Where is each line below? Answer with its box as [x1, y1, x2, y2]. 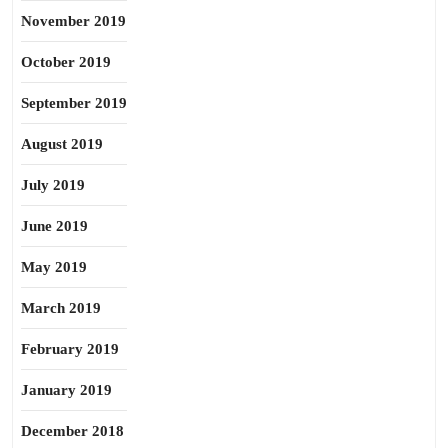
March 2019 [21, 300, 101, 316]
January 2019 [21, 382, 112, 398]
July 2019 [21, 177, 85, 193]
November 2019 [21, 13, 126, 29]
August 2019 [21, 136, 103, 152]
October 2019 [21, 54, 111, 70]
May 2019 [21, 259, 87, 275]
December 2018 [21, 423, 124, 439]
